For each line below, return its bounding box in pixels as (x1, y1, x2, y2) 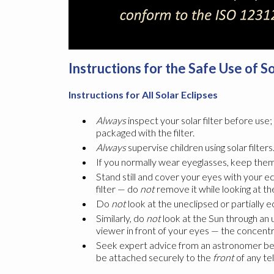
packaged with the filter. (96, 127, 194, 139)
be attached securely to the (96, 251, 213, 264)
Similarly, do (96, 212, 146, 224)
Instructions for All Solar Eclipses (68, 89, 218, 101)
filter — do (96, 183, 140, 195)
